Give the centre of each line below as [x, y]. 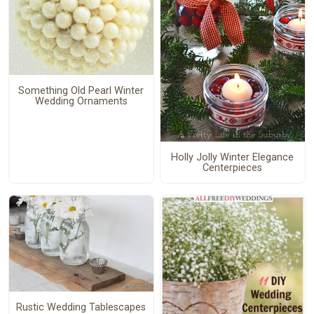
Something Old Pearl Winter [81, 90]
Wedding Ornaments [81, 101]
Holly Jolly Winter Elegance [233, 157]
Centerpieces [233, 168]
